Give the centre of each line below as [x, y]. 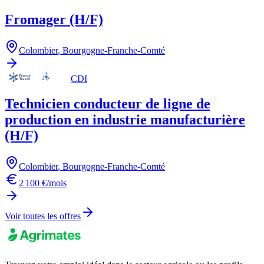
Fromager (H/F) [54, 19]
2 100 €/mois [43, 183]
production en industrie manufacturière [125, 119]
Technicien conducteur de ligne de [108, 103]
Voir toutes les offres [43, 216]
